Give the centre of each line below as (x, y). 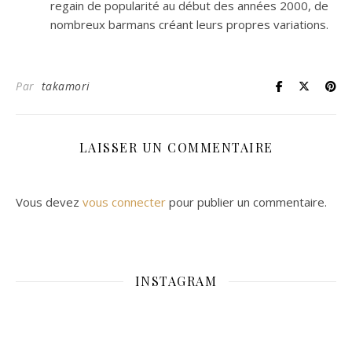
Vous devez (49, 202)
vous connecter (124, 202)
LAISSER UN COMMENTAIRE (176, 148)
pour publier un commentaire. (246, 202)
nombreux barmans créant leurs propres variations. (189, 25)
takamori (66, 86)
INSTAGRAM (176, 281)
